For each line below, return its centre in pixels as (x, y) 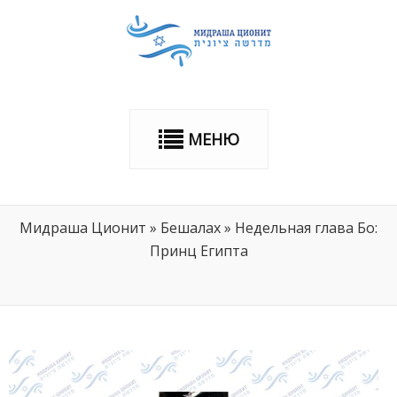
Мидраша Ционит (83, 228)
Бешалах (191, 228)
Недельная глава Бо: (306, 228)
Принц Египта (198, 251)
